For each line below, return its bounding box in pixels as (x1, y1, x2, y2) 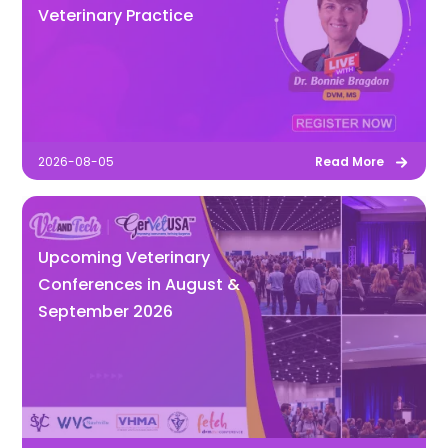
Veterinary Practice (38, 4, 194, 28)
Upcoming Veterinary (38, 246, 211, 270)
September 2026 (38, 300, 174, 324)
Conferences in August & (38, 273, 241, 297)
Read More (314, 153, 384, 171)
